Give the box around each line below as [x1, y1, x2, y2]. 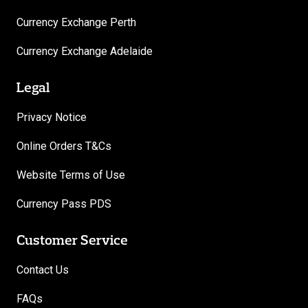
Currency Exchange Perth [16, 15, 136, 29]
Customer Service [16, 230, 128, 248]
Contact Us [16, 263, 69, 276]
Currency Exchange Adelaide [16, 44, 153, 58]
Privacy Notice [16, 110, 87, 124]
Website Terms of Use [16, 168, 125, 181]
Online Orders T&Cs [16, 139, 111, 153]
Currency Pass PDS [16, 197, 111, 210]
